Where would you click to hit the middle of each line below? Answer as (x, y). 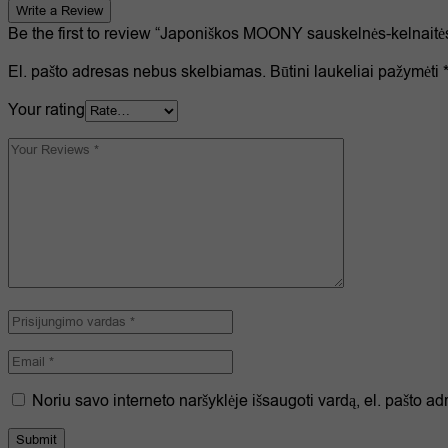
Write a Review (59, 11)
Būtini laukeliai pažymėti (356, 72)
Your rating (46, 110)
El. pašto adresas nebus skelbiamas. (137, 72)
